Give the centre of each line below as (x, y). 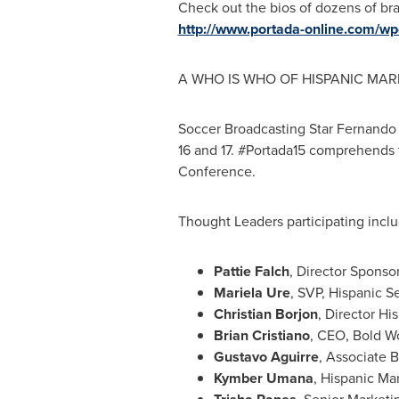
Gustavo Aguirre (266, 357)
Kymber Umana (263, 378)
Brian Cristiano (261, 335)
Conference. (216, 171)
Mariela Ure (252, 293)
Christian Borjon (265, 314)
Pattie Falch (251, 271)
